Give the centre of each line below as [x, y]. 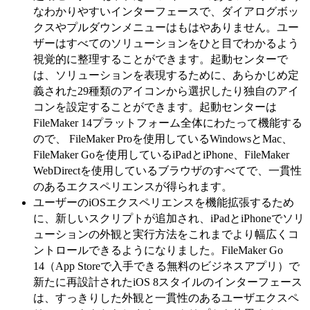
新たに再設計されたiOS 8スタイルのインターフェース [168, 282]
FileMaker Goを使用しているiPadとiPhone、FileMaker [161, 154]
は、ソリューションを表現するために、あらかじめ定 [166, 75]
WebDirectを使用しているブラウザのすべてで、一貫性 [167, 170]
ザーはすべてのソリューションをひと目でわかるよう [166, 43]
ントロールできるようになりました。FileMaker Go [158, 250]
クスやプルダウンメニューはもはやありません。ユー [166, 27]
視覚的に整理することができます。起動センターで [161, 59]
